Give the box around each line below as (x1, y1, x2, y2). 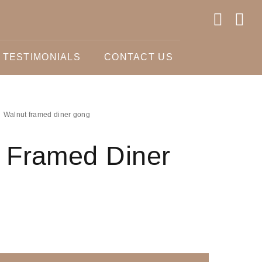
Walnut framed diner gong (3, 111, 90, 119)
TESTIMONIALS (2, 52, 81, 62)
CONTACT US (104, 52, 173, 62)
